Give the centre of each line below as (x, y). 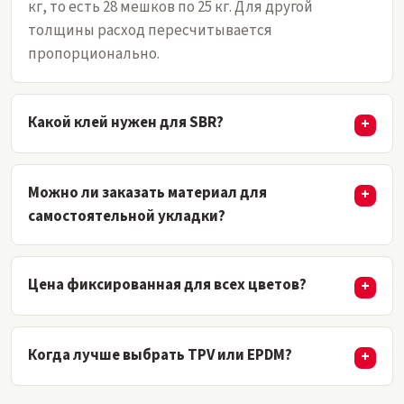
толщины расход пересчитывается (150, 30)
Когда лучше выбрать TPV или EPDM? (160, 355)
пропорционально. (94, 54)
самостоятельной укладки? (127, 216)
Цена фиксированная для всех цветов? (167, 285)
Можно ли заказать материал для (147, 193)
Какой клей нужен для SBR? (126, 122)
